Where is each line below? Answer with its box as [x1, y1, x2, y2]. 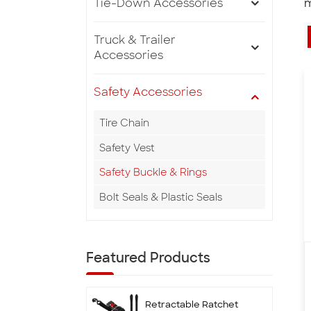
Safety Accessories [94, 85, 202, 100]
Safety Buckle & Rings [99, 166, 207, 179]
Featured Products [86, 249, 210, 267]
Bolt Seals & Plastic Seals [99, 191, 222, 204]
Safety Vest [99, 141, 155, 154]
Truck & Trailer [94, 33, 176, 48]
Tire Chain [99, 116, 149, 129]
